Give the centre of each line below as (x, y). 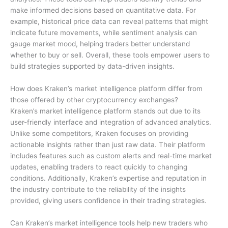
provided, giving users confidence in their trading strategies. (108, 201)
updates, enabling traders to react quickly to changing (99, 167)
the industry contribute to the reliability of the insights (98, 190)
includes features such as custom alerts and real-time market (111, 156)
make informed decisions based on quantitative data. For (103, 10)
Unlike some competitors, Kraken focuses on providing (99, 134)
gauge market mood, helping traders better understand (100, 44)
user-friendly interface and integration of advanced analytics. (111, 122)
